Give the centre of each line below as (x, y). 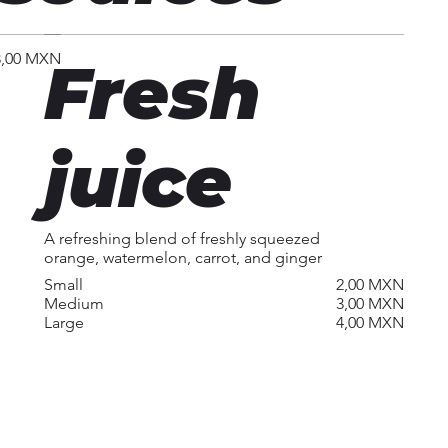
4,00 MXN (369, 323)
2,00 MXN (369, 285)
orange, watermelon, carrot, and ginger (183, 258)
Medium (74, 304)
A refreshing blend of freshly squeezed (182, 239)
